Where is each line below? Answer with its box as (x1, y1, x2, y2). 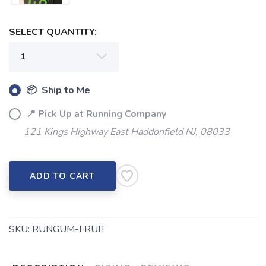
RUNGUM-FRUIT (32, 223, 106, 236)
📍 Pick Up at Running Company (24, 107, 166, 121)
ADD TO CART (30, 170, 95, 182)
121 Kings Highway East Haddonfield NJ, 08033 (24, 125, 230, 139)
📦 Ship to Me (24, 84, 90, 97)
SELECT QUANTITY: (9, 26, 97, 39)
